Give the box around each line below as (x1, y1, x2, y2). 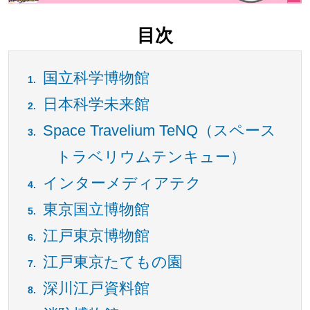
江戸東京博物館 (42, 227, 149, 245)
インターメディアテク (42, 174, 201, 192)
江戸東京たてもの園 (42, 253, 183, 271)
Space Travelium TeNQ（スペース (42, 122, 276, 140)
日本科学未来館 (42, 95, 149, 113)
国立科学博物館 (42, 69, 149, 87)
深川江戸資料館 (42, 280, 149, 298)
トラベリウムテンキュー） (56, 148, 246, 166)
